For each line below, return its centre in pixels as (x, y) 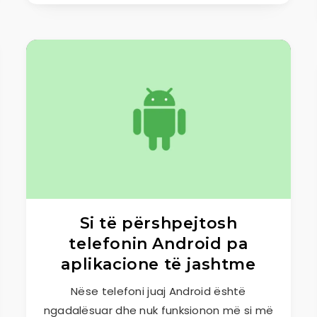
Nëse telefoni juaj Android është (158, 291)
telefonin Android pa (158, 244)
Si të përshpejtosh (158, 223)
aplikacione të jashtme (158, 264)
